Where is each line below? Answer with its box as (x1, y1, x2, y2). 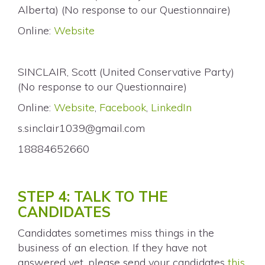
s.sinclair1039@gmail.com (18, 121, 145, 135)
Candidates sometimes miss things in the (18, 225, 214, 240)
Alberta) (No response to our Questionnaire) (18, 2, 231, 17)
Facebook (99, 100, 146, 114)
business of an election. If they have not (18, 240, 207, 254)
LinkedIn (151, 100, 192, 114)
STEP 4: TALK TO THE (18, 187, 168, 205)
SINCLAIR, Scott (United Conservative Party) (18, 64, 234, 79)
